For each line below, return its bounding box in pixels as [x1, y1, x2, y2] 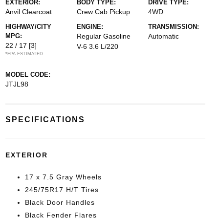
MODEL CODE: [5, 71, 50, 78]
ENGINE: [76, 23, 103, 30]
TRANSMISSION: [148, 23, 199, 30]
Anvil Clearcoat [5, 8, 52, 16]
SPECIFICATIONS [5, 115, 85, 124]
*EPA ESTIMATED [5, 51, 43, 56]
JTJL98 [5, 80, 28, 88]
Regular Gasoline [76, 32, 131, 40]
